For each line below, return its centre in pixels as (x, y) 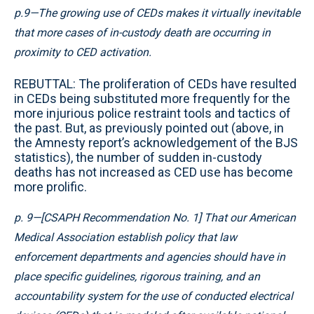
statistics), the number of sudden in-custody (138, 157)
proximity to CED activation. (83, 52)
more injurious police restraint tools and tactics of (152, 113)
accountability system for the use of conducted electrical (153, 296)
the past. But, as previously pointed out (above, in (149, 128)
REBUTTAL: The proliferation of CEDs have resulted (155, 84)
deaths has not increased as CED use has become (153, 172)
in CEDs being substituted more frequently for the (152, 98)
